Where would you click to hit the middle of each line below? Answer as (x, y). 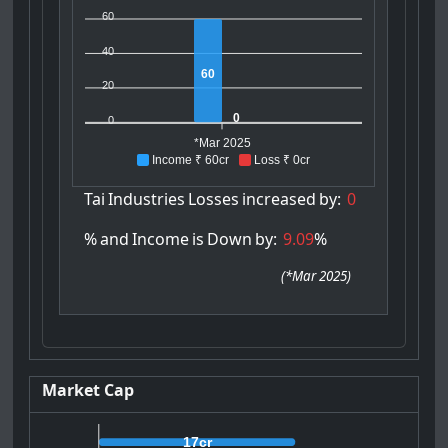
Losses (214, 199)
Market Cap (88, 389)
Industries (147, 199)
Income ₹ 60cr (191, 160)
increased (279, 199)
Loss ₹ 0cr (282, 160)
